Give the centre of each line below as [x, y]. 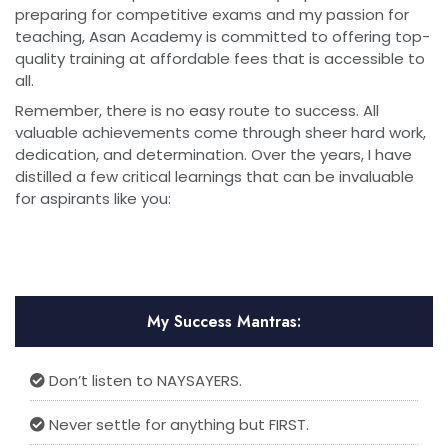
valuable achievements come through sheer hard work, [220, 132]
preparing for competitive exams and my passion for [212, 14]
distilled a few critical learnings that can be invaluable [214, 176]
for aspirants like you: [93, 198]
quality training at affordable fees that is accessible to [220, 58]
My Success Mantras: [224, 321]
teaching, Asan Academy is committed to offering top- [222, 36]
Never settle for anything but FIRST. [177, 424]
